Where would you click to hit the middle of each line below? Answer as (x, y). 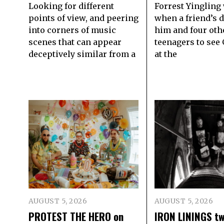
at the (166, 54)
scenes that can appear (75, 42)
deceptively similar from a (82, 54)
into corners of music (72, 30)
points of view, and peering (83, 18)
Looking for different (71, 6)
